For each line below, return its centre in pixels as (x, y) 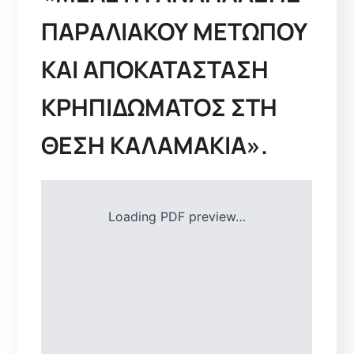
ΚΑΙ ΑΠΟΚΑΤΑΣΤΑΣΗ (155, 69)
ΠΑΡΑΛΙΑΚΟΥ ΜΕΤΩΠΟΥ (175, 31)
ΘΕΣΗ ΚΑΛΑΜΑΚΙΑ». (155, 145)
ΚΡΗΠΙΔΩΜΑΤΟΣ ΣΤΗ (160, 107)
